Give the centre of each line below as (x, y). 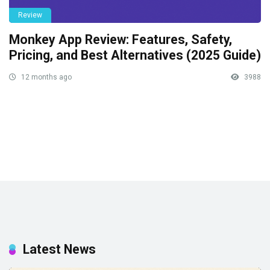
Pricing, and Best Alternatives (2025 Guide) (135, 55)
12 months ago (46, 77)
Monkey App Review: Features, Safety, (121, 39)
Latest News (59, 249)
